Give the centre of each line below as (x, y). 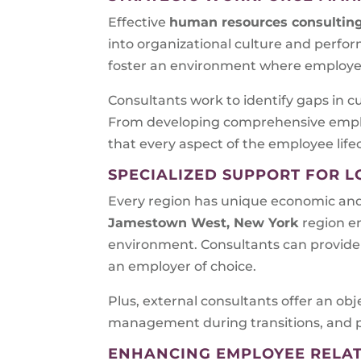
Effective (139, 22)
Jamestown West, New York (203, 222)
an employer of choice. (183, 266)
